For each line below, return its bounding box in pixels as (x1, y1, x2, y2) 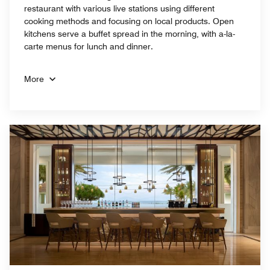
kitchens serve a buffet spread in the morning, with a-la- (24, 28, 235, 39)
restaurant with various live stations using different (24, 3, 215, 13)
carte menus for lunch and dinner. (24, 41, 153, 51)
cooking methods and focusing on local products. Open (24, 16, 234, 26)
